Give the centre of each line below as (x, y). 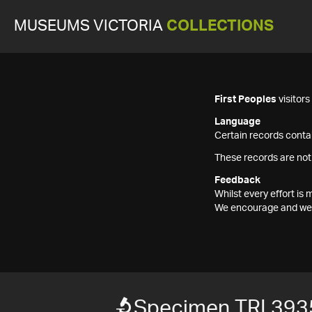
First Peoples (245, 100)
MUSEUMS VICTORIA (90, 26)
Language (237, 122)
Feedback (237, 180)
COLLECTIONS (220, 26)
